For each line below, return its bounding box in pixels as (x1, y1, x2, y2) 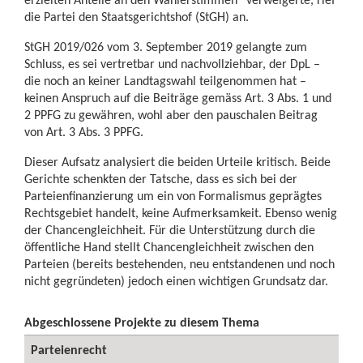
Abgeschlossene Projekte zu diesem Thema (24, 314, 259, 330)
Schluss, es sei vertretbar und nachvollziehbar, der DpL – (24, 56, 320, 71)
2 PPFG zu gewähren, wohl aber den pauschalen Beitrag (24, 107, 318, 122)
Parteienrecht (31, 342, 107, 357)
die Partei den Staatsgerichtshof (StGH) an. (24, 9, 249, 24)
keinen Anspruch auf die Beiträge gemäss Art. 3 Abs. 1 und (24, 90, 331, 105)
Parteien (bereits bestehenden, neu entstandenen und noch (24, 256, 335, 271)
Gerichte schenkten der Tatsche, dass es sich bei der (24, 171, 297, 186)
